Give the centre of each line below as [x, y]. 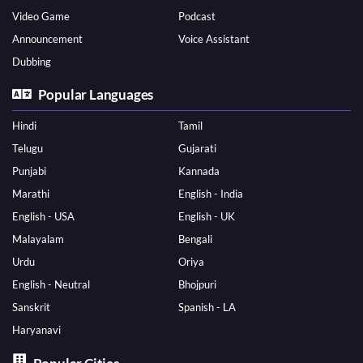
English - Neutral [51, 285]
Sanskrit [31, 307]
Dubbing [32, 62]
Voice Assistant [214, 39]
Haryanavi [36, 330]
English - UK [206, 217]
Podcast [196, 17]
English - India [210, 194]
